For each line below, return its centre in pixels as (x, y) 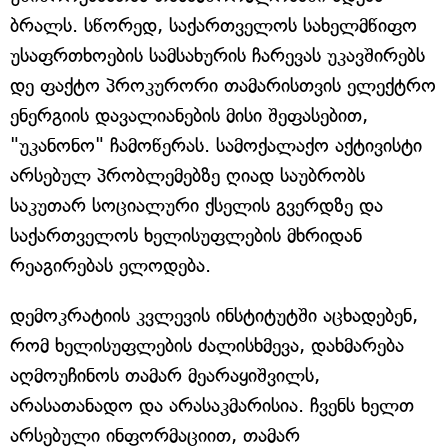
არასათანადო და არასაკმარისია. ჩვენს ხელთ (212, 405)
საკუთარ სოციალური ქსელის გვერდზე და (196, 205)
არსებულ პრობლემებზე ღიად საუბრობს (187, 175)
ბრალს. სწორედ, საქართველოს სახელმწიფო (213, 25)
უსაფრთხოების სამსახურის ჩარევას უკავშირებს (217, 55)
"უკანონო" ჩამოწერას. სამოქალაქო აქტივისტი (216, 145)
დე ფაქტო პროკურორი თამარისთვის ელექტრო (223, 85)
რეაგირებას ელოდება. (110, 265)
